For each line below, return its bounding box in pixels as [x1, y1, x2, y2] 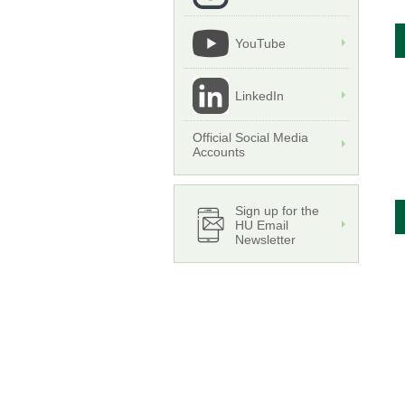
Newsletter [235, 232, 296, 248]
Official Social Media [193, 130, 308, 146]
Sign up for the [235, 203, 319, 219]
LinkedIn [235, 89, 284, 104]
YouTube [235, 36, 286, 52]
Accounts [193, 145, 245, 160]
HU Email [235, 218, 288, 233]
